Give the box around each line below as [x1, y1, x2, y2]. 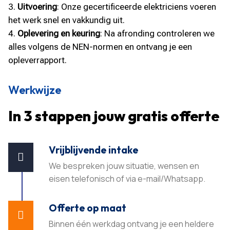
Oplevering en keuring [17, 28, 101, 39]
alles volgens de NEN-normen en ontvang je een [8, 41, 193, 52]
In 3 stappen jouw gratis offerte [8, 106, 220, 125]
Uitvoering [17, 1, 57, 12]
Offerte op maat [49, 201, 127, 214]
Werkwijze [8, 82, 62, 97]
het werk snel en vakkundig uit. [8, 14, 125, 25]
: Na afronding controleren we [100, 28, 215, 39]
